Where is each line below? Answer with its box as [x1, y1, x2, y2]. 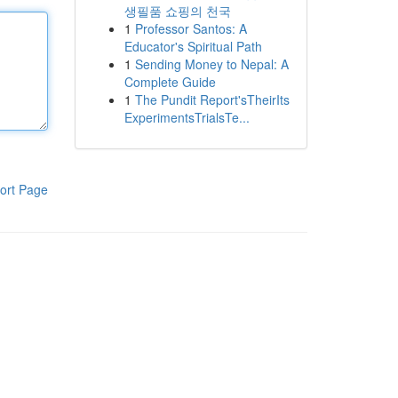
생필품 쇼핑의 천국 [123, 2, 231, 20]
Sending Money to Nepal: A [134, 55, 289, 73]
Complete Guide [123, 73, 216, 91]
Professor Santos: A [134, 20, 247, 37]
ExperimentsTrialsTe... [123, 108, 250, 126]
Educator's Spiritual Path [123, 37, 262, 55]
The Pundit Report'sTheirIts [134, 91, 290, 108]
